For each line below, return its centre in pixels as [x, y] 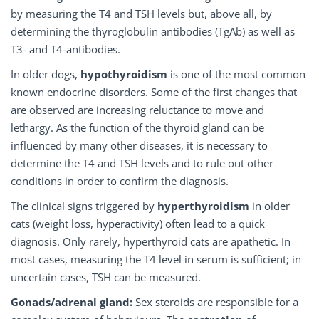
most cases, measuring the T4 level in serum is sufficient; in [156, 259]
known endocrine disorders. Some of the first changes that [154, 92]
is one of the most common [236, 74]
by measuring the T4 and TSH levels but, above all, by [141, 14]
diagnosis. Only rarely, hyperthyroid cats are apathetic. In [151, 241]
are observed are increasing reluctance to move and [137, 110]
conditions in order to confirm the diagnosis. [120, 181]
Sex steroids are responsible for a [215, 302]
